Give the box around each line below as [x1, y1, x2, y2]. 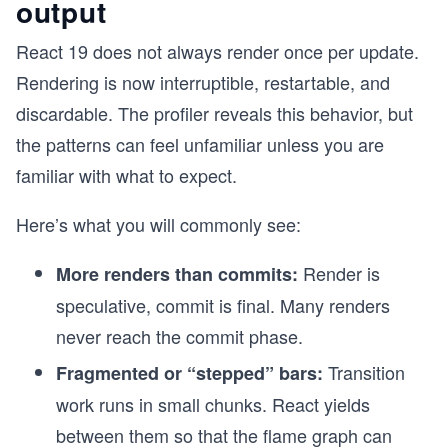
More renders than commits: [56, 261, 298, 287]
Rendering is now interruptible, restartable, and [16, 69, 390, 95]
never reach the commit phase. [56, 323, 303, 349]
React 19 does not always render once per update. [16, 38, 419, 64]
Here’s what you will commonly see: [16, 211, 301, 237]
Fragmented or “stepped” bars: [56, 360, 323, 386]
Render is [298, 260, 380, 286]
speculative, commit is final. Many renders [56, 292, 390, 318]
